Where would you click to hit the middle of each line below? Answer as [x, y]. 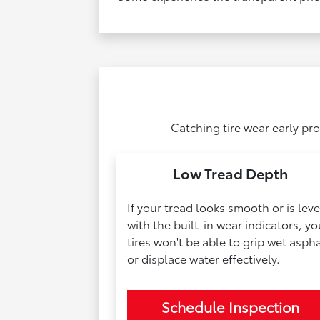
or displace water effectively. [204, 259]
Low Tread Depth [230, 173]
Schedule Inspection [230, 307]
